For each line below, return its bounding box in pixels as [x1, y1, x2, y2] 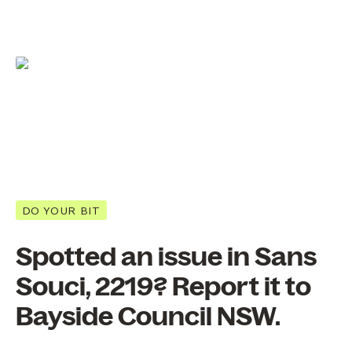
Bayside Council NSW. [16, 302, 280, 332]
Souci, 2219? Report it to [16, 273, 311, 302]
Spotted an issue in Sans [16, 243, 317, 272]
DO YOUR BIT [22, 203, 101, 217]
